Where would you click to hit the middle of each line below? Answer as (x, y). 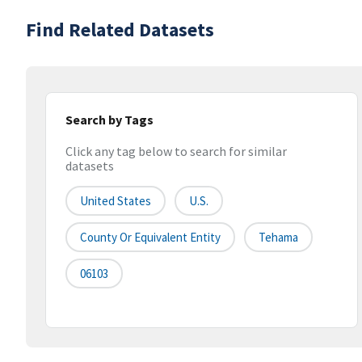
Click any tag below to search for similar (176, 152)
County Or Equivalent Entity (150, 238)
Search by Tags (109, 120)
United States (116, 201)
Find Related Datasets (120, 29)
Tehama (278, 238)
